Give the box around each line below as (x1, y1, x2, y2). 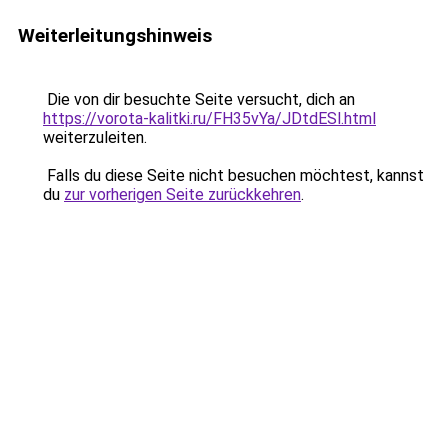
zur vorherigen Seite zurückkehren (64, 185, 301, 204)
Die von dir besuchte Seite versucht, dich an (43, 90, 355, 109)
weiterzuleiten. (43, 128, 147, 147)
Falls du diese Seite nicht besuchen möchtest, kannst (43, 166, 424, 185)
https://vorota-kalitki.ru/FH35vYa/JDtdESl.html (43, 109, 376, 128)
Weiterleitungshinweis (18, 24, 212, 47)
